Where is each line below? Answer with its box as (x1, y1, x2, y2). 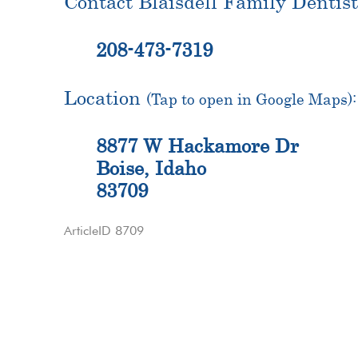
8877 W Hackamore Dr (96, 133, 299, 157)
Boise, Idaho (96, 156, 206, 179)
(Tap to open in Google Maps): (146, 89, 356, 108)
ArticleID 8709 (64, 222, 144, 238)
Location (64, 86, 146, 109)
